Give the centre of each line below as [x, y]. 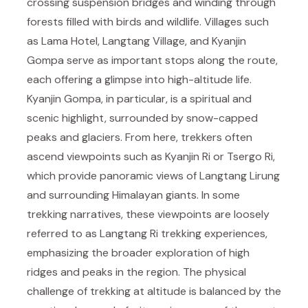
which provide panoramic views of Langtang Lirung [153, 176]
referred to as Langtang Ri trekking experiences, [147, 233]
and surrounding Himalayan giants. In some [133, 195]
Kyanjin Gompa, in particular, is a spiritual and [139, 99]
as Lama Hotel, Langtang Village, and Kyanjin [136, 41]
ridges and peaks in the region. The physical [136, 272]
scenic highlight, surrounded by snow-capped [142, 118]
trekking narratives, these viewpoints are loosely [148, 214]
